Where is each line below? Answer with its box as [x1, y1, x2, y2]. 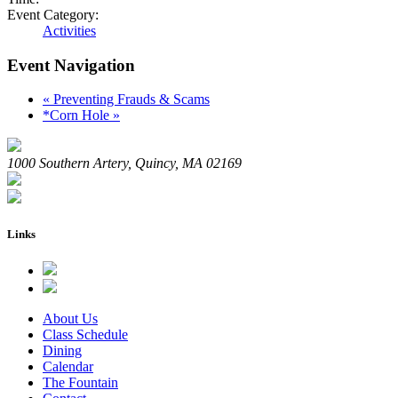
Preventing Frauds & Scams [50, 92, 210, 107]
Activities [43, 22, 96, 38]
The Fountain [43, 374, 118, 390]
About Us [43, 310, 98, 326]
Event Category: [7, 6, 99, 22]
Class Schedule [43, 326, 128, 342]
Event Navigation [7, 55, 135, 75]
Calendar [43, 358, 93, 374]
